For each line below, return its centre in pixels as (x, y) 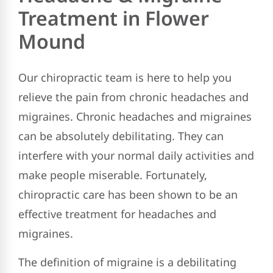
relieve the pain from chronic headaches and (133, 97)
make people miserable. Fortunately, (113, 175)
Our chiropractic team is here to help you (125, 78)
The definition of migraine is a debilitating (127, 262)
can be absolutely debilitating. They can (121, 136)
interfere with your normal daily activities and (136, 156)
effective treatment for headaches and (117, 214)
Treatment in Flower (114, 18)
